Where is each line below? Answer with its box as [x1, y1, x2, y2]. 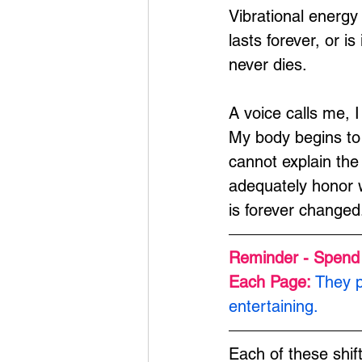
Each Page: [229, 272, 315, 292]
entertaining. [229, 297, 318, 316]
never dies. [229, 55, 307, 74]
